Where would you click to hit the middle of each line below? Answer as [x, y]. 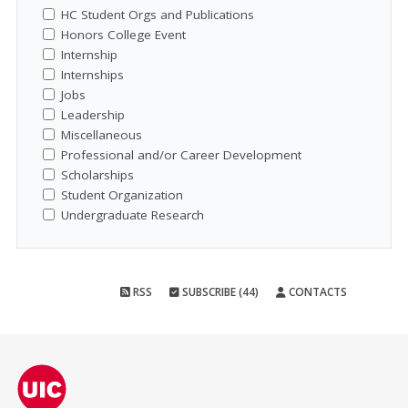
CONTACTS [316, 292]
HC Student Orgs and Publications [158, 15]
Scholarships [97, 175]
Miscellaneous [102, 135]
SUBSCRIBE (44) [219, 292]
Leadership [93, 115]
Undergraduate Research [133, 215]
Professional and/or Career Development [181, 155]
